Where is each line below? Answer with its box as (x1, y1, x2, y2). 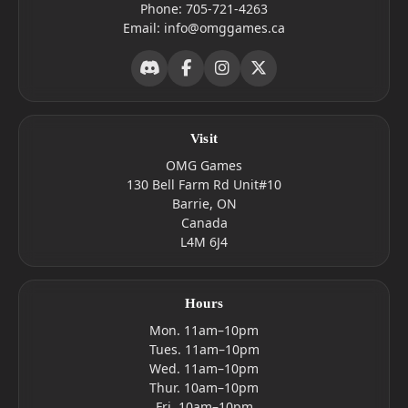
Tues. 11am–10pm (148, 341, 260, 358)
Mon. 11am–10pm (149, 321, 259, 339)
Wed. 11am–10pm (149, 360, 259, 377)
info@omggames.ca (164, 19, 285, 36)
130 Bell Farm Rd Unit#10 (127, 176, 281, 193)
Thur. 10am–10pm (149, 379, 259, 396)
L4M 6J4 (180, 233, 228, 250)
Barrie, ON (171, 195, 237, 212)
